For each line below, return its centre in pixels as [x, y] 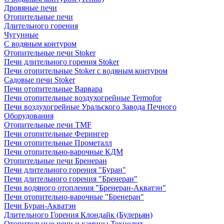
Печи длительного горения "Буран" [65, 170]
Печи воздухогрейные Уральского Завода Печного [90, 107]
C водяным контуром [40, 44]
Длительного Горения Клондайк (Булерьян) [78, 215]
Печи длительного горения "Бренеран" [71, 179]
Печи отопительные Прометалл [58, 143]
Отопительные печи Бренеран [55, 161]
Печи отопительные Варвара [53, 89]
